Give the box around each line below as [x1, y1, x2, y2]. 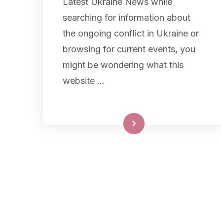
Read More [95, 119, 134, 127]
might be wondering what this [63, 59, 184, 70]
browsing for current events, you [63, 43, 195, 54]
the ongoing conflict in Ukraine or [63, 28, 199, 38]
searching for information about [63, 12, 190, 23]
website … [63, 75, 105, 86]
